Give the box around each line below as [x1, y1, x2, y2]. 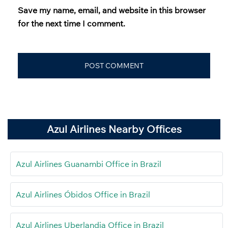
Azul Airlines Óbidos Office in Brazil [16, 189, 150, 199]
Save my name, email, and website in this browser [18, 5, 206, 15]
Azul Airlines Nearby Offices [46, 122, 182, 135]
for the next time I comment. [18, 18, 125, 28]
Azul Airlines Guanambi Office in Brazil [16, 158, 161, 169]
